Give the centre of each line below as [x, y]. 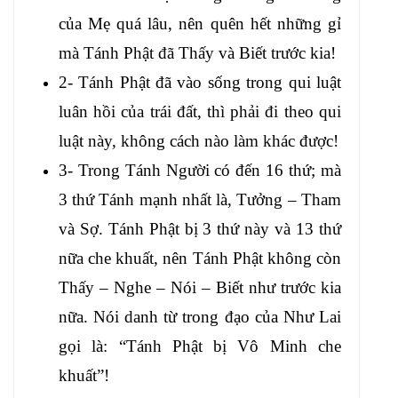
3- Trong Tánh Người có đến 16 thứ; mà [200, 170]
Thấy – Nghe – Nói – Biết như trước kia [200, 287]
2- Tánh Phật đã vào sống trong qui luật [200, 82]
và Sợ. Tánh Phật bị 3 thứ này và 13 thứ [200, 228]
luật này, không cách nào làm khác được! [199, 140]
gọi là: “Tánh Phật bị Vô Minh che [200, 346]
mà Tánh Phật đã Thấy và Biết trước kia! [197, 52]
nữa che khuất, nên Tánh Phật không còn [200, 258]
